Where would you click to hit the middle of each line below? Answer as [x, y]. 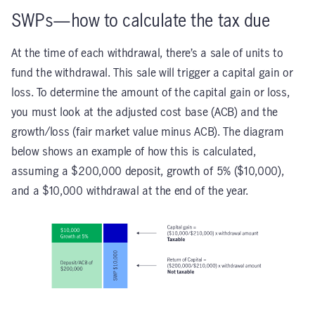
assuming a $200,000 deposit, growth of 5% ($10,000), [148, 172]
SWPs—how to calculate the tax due [141, 21]
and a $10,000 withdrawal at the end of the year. [130, 191]
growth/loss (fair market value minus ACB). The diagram [148, 132]
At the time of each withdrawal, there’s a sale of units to [147, 53]
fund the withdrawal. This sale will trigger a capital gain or [152, 73]
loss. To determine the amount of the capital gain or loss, [150, 93]
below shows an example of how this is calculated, [134, 152]
